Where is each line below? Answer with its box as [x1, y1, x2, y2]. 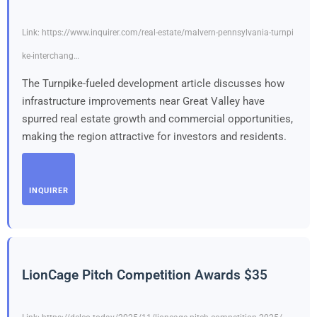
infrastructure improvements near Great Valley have [22, 95, 265, 108]
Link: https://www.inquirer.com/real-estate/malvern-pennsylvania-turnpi [22, 28, 294, 38]
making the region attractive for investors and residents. [22, 130, 287, 144]
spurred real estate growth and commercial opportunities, [22, 113, 293, 126]
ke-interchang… [22, 51, 79, 62]
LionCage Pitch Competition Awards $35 [22, 266, 267, 283]
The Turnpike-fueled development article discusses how [22, 77, 284, 91]
